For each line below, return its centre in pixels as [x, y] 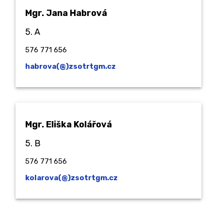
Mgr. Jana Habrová [66, 13]
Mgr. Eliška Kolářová [69, 124]
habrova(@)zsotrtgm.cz [70, 66]
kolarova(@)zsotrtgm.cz [71, 178]
